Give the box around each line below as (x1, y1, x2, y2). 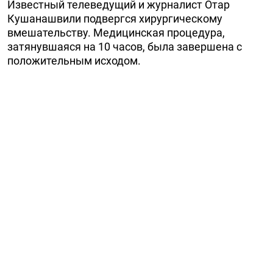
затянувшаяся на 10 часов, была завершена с (7, 40, 242, 53)
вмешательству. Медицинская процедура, (7, 26, 225, 39)
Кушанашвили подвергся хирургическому (7, 12, 222, 25)
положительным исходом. (7, 54, 141, 67)
